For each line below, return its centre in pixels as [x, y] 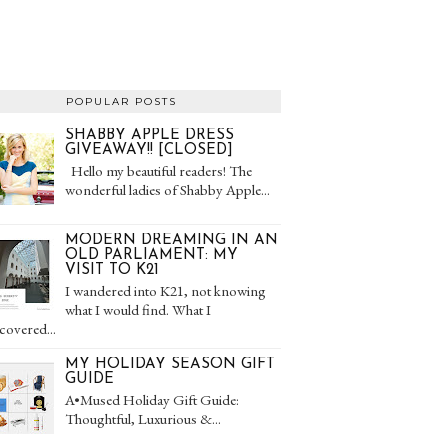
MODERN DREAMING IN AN [171, 240]
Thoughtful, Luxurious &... [143, 418]
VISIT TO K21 [112, 270]
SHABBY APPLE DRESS [149, 135]
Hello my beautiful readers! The [158, 170]
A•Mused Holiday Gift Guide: [152, 399]
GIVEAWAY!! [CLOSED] [149, 150]
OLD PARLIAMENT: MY [151, 255]
